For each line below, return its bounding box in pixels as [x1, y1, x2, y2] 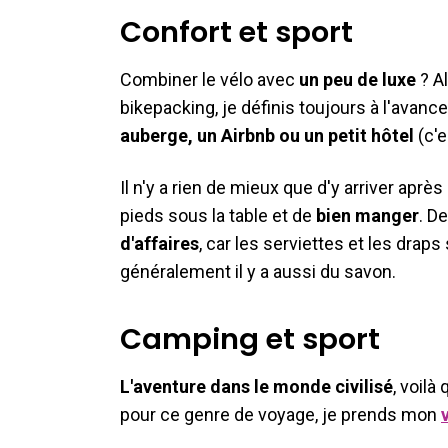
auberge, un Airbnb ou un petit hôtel [120, 124, 414, 146]
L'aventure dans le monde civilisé [120, 375, 393, 397]
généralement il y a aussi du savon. [120, 260, 400, 282]
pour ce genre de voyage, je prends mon [120, 403, 441, 425]
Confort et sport [120, 11, 353, 52]
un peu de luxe [299, 68, 416, 90]
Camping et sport [120, 318, 380, 359]
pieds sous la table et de [120, 204, 316, 226]
